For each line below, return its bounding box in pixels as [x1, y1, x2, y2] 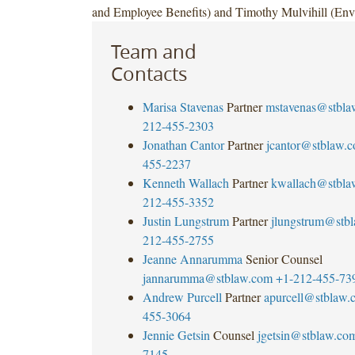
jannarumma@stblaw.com [142, 269, 273, 286]
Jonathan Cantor [142, 136, 224, 153]
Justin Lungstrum [142, 212, 229, 229]
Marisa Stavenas [142, 97, 223, 115]
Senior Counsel [245, 250, 323, 267]
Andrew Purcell [142, 288, 222, 305]
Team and [110, 38, 197, 64]
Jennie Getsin [142, 326, 210, 343]
